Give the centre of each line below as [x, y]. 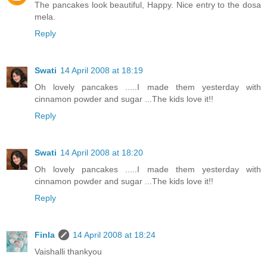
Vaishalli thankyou [68, 252]
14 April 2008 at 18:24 [114, 235]
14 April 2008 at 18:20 [102, 153]
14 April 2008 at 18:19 [102, 71]
